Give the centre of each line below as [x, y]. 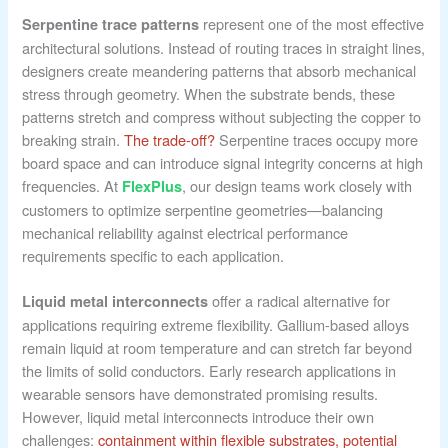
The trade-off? [170, 139]
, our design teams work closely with [297, 185]
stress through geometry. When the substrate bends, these [209, 93]
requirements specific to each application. [153, 255]
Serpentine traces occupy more [317, 139]
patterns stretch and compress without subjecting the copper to [222, 116]
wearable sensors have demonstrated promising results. [200, 393]
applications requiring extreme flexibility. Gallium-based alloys [216, 324]
